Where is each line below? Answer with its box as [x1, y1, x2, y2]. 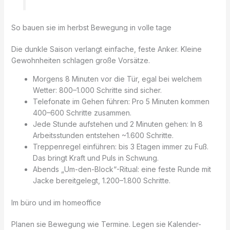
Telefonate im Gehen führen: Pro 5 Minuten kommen [32, 97, 209, 106]
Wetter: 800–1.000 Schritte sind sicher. [32, 86, 162, 95]
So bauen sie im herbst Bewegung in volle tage [11, 23, 171, 32]
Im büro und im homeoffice [11, 198, 101, 207]
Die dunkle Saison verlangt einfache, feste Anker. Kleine [11, 45, 202, 54]
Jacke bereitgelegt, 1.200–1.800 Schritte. [32, 176, 170, 185]
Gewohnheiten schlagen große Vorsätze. [11, 56, 150, 65]
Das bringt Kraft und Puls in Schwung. [32, 154, 159, 163]
